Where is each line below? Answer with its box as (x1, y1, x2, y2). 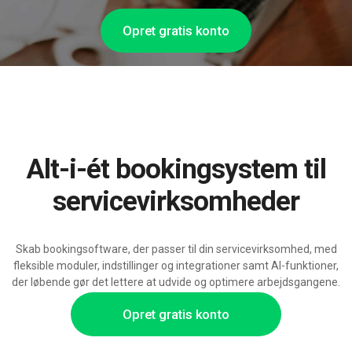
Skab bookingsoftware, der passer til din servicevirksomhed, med (15, 243, 337, 256)
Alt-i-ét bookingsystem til (26, 153, 44, 186)
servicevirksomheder (53, 185, 299, 218)
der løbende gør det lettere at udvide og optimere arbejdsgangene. (12, 276, 340, 289)
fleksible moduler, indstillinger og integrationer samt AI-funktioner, (13, 259, 339, 273)
